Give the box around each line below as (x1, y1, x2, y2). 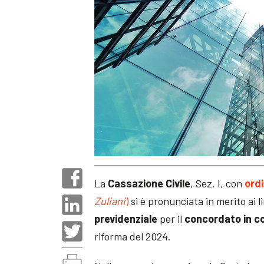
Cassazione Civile (108, 176, 191, 190)
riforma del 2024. (94, 229, 171, 243)
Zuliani (94, 194, 126, 207)
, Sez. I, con (190, 176, 245, 190)
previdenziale (94, 212, 158, 225)
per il (157, 212, 185, 225)
